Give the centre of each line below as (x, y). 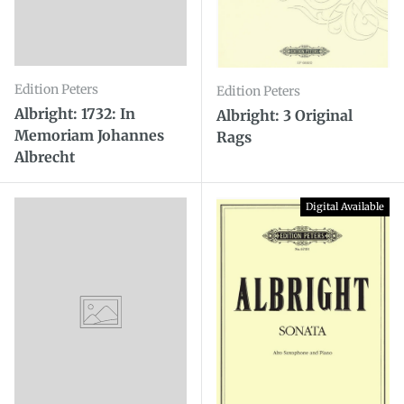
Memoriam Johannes (89, 136)
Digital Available (345, 207)
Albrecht (45, 157)
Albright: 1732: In (75, 114)
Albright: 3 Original (285, 115)
